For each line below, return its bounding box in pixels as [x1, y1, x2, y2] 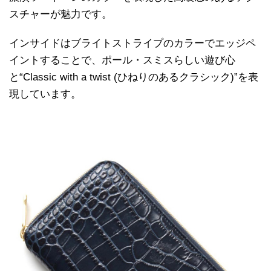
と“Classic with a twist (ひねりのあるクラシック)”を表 [9, 71, 258, 83]
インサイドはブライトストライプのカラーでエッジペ [9, 38, 256, 50]
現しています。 [9, 88, 81, 100]
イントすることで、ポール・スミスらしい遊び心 [9, 54, 235, 67]
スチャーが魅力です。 [9, 8, 112, 21]
